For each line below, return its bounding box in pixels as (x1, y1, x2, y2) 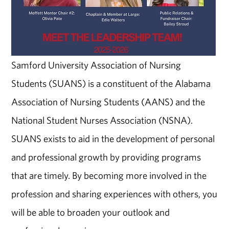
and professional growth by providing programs (11, 151, 201, 164)
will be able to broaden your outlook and (11, 206, 170, 219)
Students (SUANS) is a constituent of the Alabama (11, 77, 211, 90)
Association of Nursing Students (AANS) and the (11, 96, 205, 108)
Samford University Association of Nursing (11, 59, 181, 72)
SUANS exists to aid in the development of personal (11, 132, 215, 145)
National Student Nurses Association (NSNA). (11, 114, 193, 127)
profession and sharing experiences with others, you (11, 188, 218, 200)
